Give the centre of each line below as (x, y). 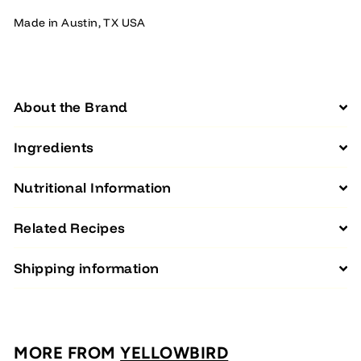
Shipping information (87, 268)
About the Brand (71, 107)
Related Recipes (70, 228)
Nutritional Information (93, 187)
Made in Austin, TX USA (80, 23)
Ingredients (54, 147)
